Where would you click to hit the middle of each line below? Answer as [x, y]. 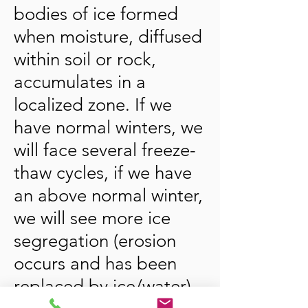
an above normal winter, [108, 196]
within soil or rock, [85, 59]
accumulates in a [80, 82]
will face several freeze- [105, 150]
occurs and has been [95, 264]
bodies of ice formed [96, 14]
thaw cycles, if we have [103, 173]
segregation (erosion [95, 241]
